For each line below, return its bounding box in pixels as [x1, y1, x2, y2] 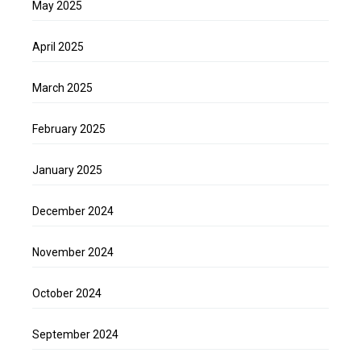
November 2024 [32, 246, 114, 259]
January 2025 [32, 164, 102, 177]
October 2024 [32, 287, 102, 301]
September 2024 [32, 328, 118, 342]
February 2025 [32, 122, 106, 136]
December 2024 [32, 205, 114, 218]
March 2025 [32, 81, 93, 95]
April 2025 [32, 40, 84, 54]
